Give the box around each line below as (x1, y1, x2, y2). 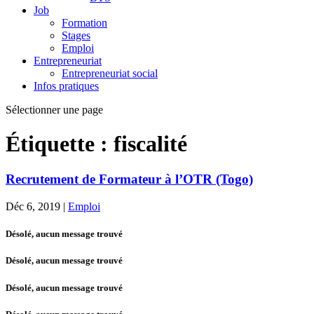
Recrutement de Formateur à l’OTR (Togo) (6, 172, 253, 187)
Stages (62, 29, 90, 41)
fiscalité (114, 130, 187, 156)
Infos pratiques (34, 79, 99, 92)
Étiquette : (6, 130, 114, 156)
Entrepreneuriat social (62, 67, 158, 79)
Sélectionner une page (6, 103, 103, 116)
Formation (62, 16, 107, 29)
